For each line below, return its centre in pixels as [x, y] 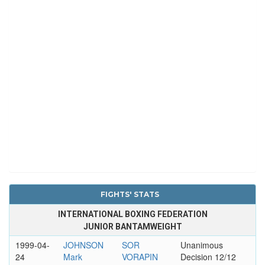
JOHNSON [83, 245]
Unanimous [201, 245]
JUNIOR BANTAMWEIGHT [132, 226]
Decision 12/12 [208, 256]
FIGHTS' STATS [130, 194]
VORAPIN [140, 256]
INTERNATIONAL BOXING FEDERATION [132, 214]
